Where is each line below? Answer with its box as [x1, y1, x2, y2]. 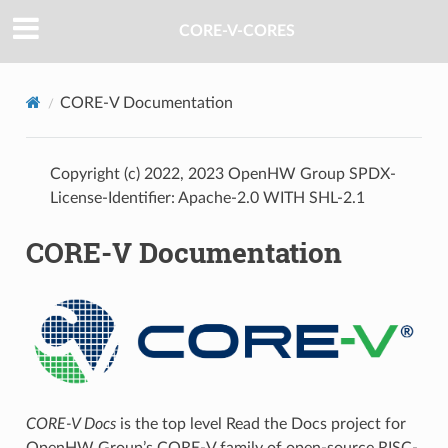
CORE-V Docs [25, 416, 116, 433]
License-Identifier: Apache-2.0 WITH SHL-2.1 [49, 189, 365, 206]
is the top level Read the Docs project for [115, 416, 406, 433]
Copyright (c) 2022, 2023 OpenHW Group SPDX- [49, 165, 396, 182]
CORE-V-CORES [179, 23, 295, 40]
